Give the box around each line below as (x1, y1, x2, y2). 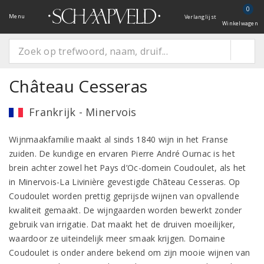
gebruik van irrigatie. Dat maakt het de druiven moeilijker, (9, 219, 236, 230)
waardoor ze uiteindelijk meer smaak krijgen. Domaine (9, 233, 225, 244)
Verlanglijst (184, 13, 217, 21)
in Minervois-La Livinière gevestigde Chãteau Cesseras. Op (9, 176, 240, 187)
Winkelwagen (222, 19, 258, 27)
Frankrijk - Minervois (29, 105, 137, 119)
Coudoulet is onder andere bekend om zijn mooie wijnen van (9, 247, 250, 258)
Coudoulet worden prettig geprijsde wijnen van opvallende (9, 190, 239, 202)
